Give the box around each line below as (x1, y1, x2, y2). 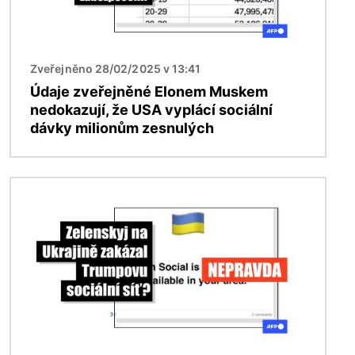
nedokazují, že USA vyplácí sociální (30, 101, 273, 119)
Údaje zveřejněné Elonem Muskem (30, 83, 268, 101)
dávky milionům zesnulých (30, 120, 214, 137)
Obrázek (10, 179, 63, 196)
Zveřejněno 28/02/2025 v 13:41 (30, 62, 201, 76)
